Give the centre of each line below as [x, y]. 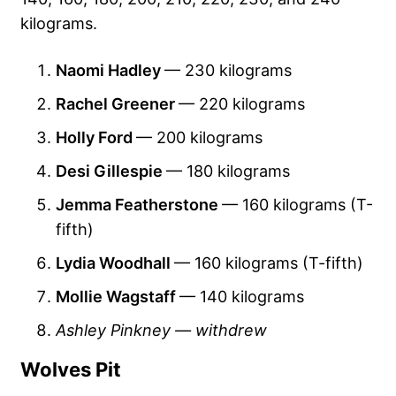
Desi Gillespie [111, 170]
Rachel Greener [117, 103]
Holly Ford [96, 137]
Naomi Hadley [110, 69]
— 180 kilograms [228, 170]
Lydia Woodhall [115, 262]
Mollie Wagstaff [118, 296]
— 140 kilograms [242, 296]
